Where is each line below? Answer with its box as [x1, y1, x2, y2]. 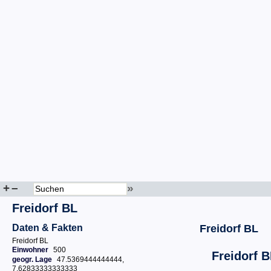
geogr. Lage [12, 255, 52, 264]
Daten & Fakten [12, 223, 83, 233]
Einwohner [12, 246, 48, 254]
